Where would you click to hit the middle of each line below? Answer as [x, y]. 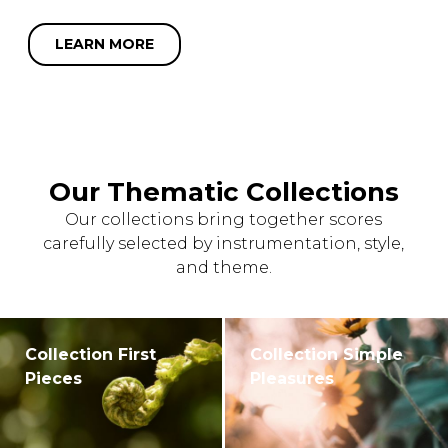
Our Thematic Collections [223, 192]
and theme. [223, 268]
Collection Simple [327, 355]
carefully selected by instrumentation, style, [224, 244]
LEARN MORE [104, 44]
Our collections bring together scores [224, 220]
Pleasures [292, 379]
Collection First [90, 355]
